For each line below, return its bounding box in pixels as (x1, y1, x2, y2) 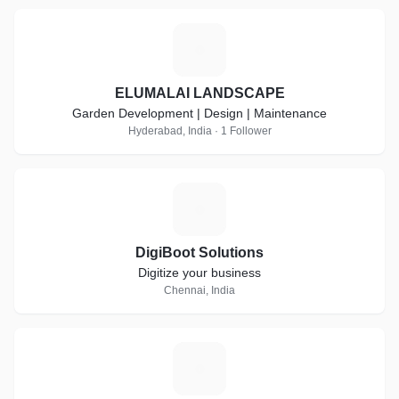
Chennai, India (164, 284, 235, 297)
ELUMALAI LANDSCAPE (114, 85, 285, 101)
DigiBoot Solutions (135, 245, 264, 260)
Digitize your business (138, 265, 261, 280)
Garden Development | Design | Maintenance (72, 106, 327, 120)
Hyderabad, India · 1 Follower (127, 125, 272, 137)
